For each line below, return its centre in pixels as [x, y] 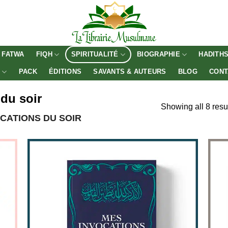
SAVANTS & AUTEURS [130, 72]
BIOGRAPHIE [159, 54]
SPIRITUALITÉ [95, 54]
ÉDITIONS [65, 72]
